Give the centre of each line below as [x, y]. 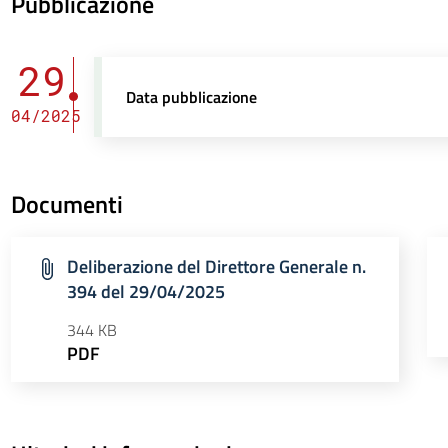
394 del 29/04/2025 [145, 291]
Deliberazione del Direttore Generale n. [216, 266]
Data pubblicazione [192, 97]
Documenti [66, 204]
